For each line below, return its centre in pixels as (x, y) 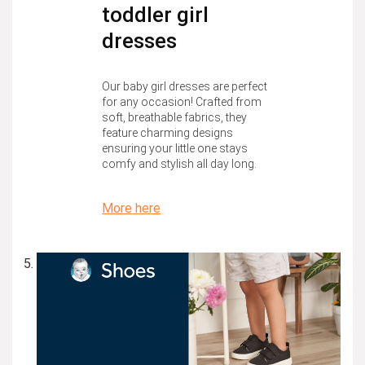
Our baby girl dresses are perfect (185, 87)
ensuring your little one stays (175, 149)
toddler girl (155, 15)
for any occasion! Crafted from (182, 102)
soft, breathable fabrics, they (174, 118)
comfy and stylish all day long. (179, 164)
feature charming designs (167, 133)
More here (131, 209)
